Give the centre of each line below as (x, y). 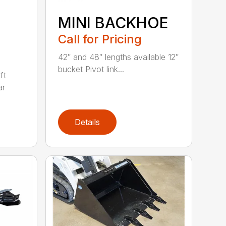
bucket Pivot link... (91, 69)
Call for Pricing (100, 39)
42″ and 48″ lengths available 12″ (119, 57)
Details (88, 122)
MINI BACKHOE (113, 22)
